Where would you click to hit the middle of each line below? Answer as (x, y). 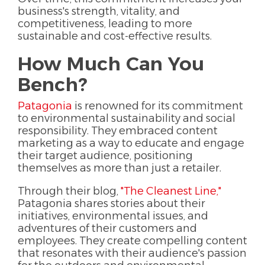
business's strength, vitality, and (99, 11)
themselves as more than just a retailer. (119, 168)
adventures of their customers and (107, 228)
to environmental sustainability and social (127, 118)
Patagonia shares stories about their (112, 203)
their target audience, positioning (105, 155)
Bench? (52, 84)
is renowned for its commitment (158, 106)
